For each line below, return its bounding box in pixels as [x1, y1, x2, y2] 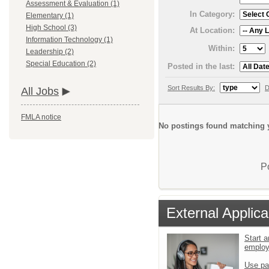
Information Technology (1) [26, 35, 113, 44]
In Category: [190, 10, 235, 19]
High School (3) [26, 23, 77, 32]
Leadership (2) [26, 47, 74, 56]
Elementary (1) [26, 11, 74, 20]
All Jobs [21, 85, 59, 98]
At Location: [190, 25, 235, 35]
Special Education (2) [26, 59, 96, 68]
